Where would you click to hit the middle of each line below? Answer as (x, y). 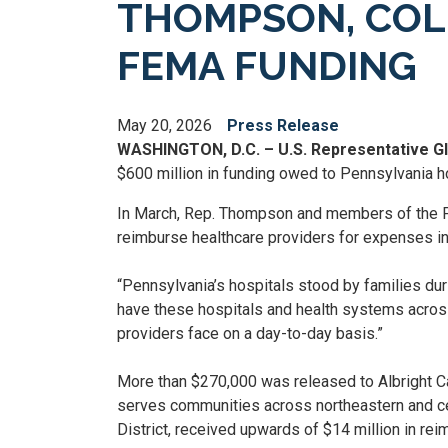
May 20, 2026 (164, 125)
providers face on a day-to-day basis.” (250, 333)
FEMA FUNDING (267, 65)
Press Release (283, 125)
